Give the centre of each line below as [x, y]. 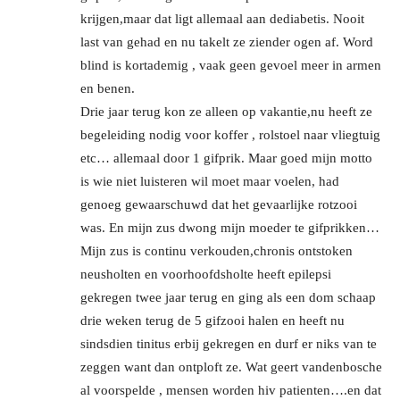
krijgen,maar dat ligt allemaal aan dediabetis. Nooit [222, 18]
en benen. [108, 88]
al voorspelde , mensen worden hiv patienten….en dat [231, 390]
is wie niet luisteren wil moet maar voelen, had [210, 181]
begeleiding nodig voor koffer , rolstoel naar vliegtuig [230, 134]
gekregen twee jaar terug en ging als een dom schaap [228, 297]
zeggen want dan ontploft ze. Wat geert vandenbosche [231, 367]
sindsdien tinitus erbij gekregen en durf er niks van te [229, 343]
